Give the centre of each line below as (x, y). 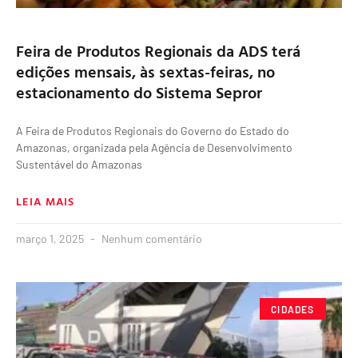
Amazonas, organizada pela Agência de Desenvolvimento (154, 148)
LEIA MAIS (46, 201)
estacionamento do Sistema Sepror (139, 92)
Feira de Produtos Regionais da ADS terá (158, 51)
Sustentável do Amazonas (79, 165)
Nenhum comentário (151, 239)
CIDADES (293, 309)
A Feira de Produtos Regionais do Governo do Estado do (153, 131)
